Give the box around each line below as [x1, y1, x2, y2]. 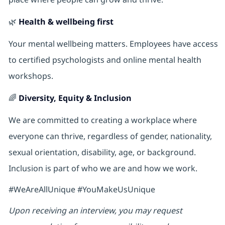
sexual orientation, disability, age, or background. [8, 147, 196, 158]
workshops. [8, 70, 55, 82]
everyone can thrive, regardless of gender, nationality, [8, 131, 212, 142]
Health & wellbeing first [18, 16, 114, 28]
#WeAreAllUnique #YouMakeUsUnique [8, 184, 157, 195]
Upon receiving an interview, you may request [8, 205, 182, 216]
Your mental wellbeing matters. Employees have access [8, 38, 218, 50]
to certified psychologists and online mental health [8, 54, 201, 66]
